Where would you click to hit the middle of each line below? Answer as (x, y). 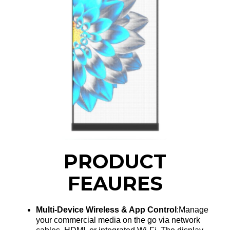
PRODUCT (115, 162)
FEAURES (115, 184)
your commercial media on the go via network (118, 220)
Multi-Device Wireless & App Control (106, 210)
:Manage (193, 210)
